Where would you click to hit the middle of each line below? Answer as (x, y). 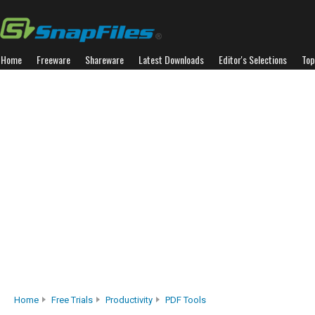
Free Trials (72, 300)
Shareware (104, 59)
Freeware (53, 59)
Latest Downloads (171, 59)
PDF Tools (186, 300)
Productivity (129, 300)
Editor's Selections (253, 59)
